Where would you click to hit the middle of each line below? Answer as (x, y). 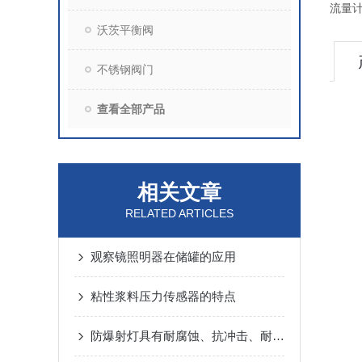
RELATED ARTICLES (179, 213)
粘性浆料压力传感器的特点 (163, 296)
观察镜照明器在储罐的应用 (163, 257)
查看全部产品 (131, 109)
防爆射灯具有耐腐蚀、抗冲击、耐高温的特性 (278, 336)
